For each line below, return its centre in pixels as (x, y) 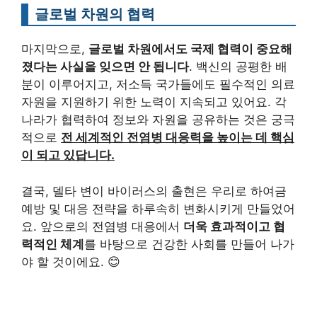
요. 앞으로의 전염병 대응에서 (102, 226)
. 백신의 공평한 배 (238, 67)
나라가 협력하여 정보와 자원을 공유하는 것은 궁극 (158, 120)
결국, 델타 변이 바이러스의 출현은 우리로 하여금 (154, 191)
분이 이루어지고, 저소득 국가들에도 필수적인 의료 (158, 85)
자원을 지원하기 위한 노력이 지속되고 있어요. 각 (154, 102)
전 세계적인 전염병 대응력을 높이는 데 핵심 (178, 138)
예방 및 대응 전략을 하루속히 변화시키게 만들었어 (158, 208)
